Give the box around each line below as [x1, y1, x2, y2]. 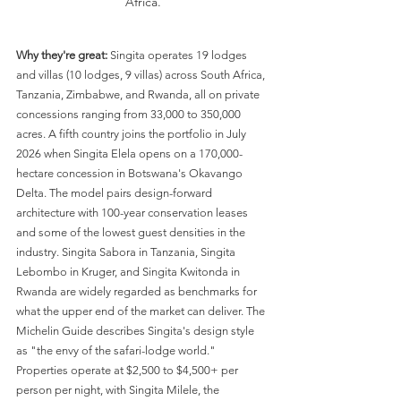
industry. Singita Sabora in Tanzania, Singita [16, 244, 238, 259]
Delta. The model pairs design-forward [16, 185, 215, 200]
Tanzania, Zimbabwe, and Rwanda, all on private [16, 87, 262, 101]
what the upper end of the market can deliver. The [16, 303, 268, 318]
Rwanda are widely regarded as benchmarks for [16, 284, 260, 298]
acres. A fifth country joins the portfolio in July [16, 126, 249, 141]
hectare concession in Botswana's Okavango [16, 166, 245, 180]
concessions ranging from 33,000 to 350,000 [16, 107, 243, 121]
